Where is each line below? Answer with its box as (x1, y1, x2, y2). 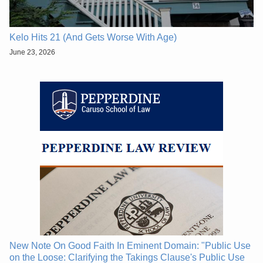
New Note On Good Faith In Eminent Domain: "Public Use (9, 241, 251, 251)
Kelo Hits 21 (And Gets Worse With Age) (9, 32, 177, 43)
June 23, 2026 (9, 48, 55, 57)
